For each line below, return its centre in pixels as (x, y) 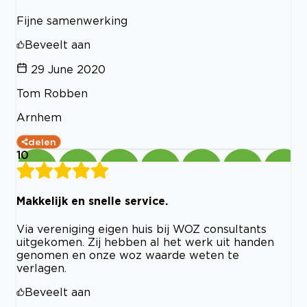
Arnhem (39, 118)
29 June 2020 (68, 70)
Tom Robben (52, 94)
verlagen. (41, 268)
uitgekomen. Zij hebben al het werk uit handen (145, 242)
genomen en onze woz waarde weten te (128, 255)
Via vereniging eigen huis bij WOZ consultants (142, 229)
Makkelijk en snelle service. (92, 201)
